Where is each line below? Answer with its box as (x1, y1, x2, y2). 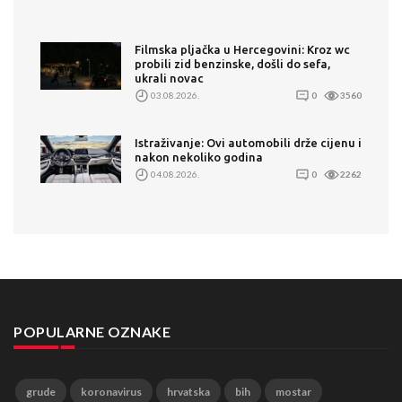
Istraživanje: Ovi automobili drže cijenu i (135, 135, 362, 149)
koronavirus (81, 384, 142, 398)
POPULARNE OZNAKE (13, 322, 170, 340)
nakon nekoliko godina (135, 150, 263, 163)
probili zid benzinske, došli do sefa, (135, 57, 330, 70)
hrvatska (167, 384, 210, 398)
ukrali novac (135, 71, 204, 84)
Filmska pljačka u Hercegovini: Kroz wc (135, 42, 350, 56)
